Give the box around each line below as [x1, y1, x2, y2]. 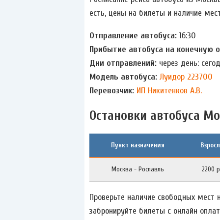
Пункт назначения [110, 140, 165, 149]
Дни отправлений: [89, 58, 159, 69]
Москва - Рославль [111, 165, 164, 173]
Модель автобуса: [89, 72, 160, 82]
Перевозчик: [89, 85, 137, 96]
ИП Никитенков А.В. [137, 85, 202, 96]
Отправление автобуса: [89, 30, 179, 41]
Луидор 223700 [160, 72, 213, 82]
